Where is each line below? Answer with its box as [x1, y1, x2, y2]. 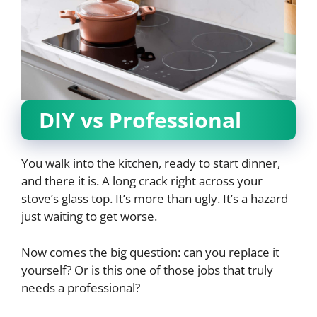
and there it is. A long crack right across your [21, 173, 263, 190]
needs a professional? [21, 279, 140, 296]
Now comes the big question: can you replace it [21, 243, 279, 260]
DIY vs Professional [39, 105, 241, 135]
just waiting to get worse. [21, 208, 157, 225]
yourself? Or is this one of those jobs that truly [21, 261, 273, 278]
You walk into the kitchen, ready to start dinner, [21, 155, 280, 172]
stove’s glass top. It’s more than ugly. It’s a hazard [21, 190, 288, 207]
